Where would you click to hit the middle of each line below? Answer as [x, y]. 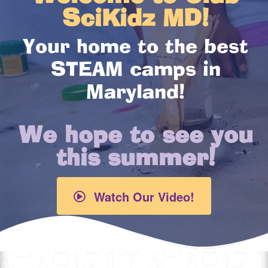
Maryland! [135, 93]
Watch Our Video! [144, 196]
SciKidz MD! [135, 20]
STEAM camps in [135, 71]
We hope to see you [135, 137]
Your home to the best [135, 48]
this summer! [135, 160]
